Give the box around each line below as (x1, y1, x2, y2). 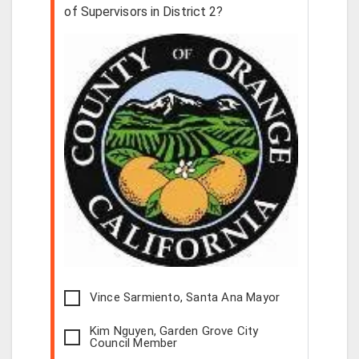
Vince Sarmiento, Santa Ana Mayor (89, 290, 280, 305)
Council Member (89, 335, 178, 350)
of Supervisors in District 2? (64, 3, 224, 19)
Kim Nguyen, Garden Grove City (89, 323, 259, 338)
